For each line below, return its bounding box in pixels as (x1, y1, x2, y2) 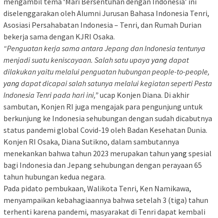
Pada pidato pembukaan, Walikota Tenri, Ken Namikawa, (3, 183, 191, 194)
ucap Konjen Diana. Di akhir (98, 90, 189, 100)
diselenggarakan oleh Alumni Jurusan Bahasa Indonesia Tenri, (3, 8, 209, 18)
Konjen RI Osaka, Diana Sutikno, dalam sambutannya (3, 137, 179, 147)
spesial (187, 148, 212, 159)
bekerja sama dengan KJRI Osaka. (3, 32, 115, 42)
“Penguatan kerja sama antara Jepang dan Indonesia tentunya (3, 43, 205, 54)
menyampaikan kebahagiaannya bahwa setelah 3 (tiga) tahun (3, 195, 208, 205)
